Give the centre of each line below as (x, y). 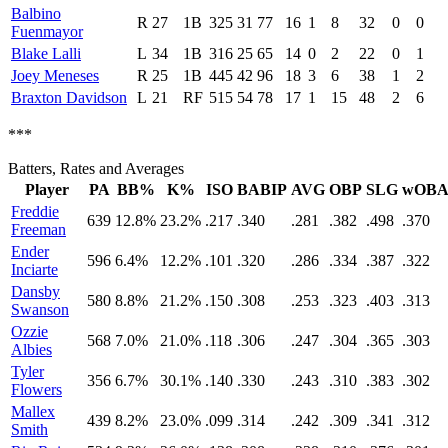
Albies (31, 350)
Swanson (40, 310)
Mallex (33, 412)
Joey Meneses (55, 76)
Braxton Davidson (69, 98)
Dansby (35, 292)
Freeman (38, 230)
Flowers (36, 390)
